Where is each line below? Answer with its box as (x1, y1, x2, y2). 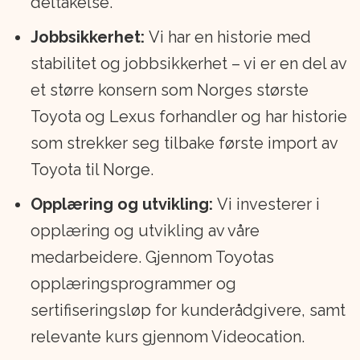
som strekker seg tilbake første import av (30, 133, 337, 153)
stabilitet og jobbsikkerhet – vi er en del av (30, 54, 346, 74)
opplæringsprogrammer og (30, 274, 236, 294)
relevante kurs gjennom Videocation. (30, 327, 305, 347)
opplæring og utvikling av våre (30, 221, 260, 241)
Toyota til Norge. (30, 160, 153, 180)
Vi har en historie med (144, 27, 311, 47)
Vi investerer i (216, 194, 320, 215)
